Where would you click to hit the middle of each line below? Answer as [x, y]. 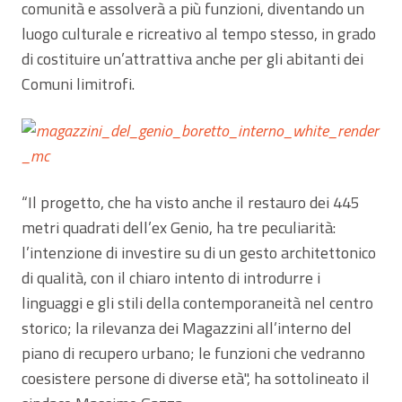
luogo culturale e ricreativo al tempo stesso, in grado [199, 33]
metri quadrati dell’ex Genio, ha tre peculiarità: [179, 227]
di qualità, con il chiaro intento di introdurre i [171, 277]
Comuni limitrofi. [78, 83]
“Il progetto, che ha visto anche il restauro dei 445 [191, 202]
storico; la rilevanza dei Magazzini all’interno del [187, 328]
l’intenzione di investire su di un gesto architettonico [199, 252]
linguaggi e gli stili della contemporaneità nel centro [197, 302]
